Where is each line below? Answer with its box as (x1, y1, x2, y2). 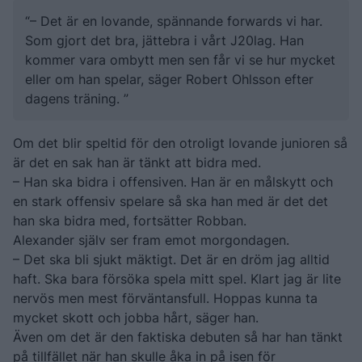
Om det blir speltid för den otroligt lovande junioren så (13, 134, 347, 151)
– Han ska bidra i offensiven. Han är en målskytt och (13, 173, 333, 190)
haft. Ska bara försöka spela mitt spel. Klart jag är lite (13, 270, 341, 287)
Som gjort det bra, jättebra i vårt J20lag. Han (25, 32, 304, 48)
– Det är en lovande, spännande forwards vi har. (30, 12, 322, 29)
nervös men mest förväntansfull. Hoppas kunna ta (13, 289, 318, 306)
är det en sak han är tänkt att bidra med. (13, 154, 261, 170)
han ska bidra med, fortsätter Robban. (13, 212, 246, 229)
